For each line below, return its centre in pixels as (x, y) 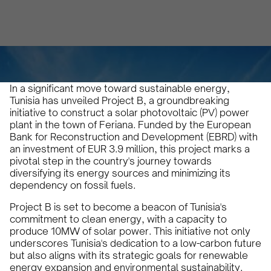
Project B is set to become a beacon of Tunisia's (118, 207)
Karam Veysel (135, 28)
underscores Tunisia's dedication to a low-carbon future (135, 243)
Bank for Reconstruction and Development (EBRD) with (134, 137)
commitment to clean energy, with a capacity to (118, 219)
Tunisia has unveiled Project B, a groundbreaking (119, 100)
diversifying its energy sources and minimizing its (120, 173)
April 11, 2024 (129, 47)
